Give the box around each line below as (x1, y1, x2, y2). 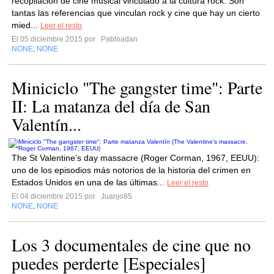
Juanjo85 (99, 192, 132, 201)
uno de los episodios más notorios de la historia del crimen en (12, 165, 251, 175)
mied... (12, 20, 40, 30)
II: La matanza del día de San (12, 94, 210, 117)
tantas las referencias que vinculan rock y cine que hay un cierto (12, 8, 260, 18)
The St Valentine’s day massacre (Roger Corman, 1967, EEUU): (12, 153, 259, 163)
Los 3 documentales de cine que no (12, 233, 251, 256)
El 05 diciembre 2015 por (12, 35, 99, 43)
